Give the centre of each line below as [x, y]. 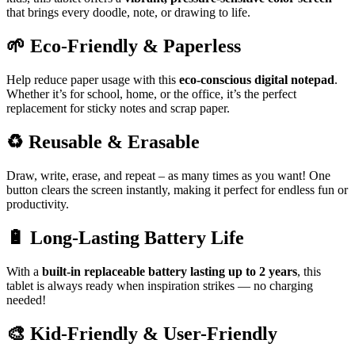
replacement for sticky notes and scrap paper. [118, 108]
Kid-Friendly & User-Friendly [154, 334]
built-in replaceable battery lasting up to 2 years [170, 272]
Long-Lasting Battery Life [137, 238]
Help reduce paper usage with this [93, 79]
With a [24, 272]
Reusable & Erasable [114, 142]
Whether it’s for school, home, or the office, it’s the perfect [151, 94]
